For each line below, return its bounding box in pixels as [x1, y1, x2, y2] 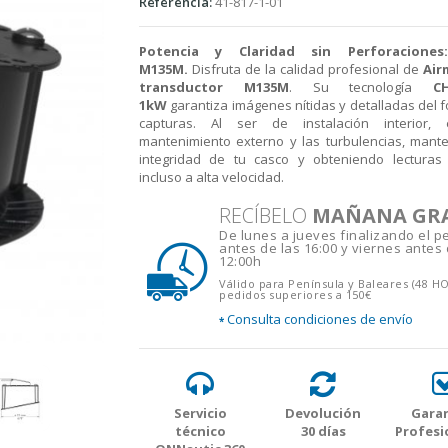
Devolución [285, 404, 362, 422]
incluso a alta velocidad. [139, 168, 284, 186]
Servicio [173, 404, 227, 422]
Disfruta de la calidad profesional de [188, 60, 423, 78]
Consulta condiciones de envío [224, 310, 413, 328]
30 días [300, 422, 346, 440]
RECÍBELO [219, 202, 312, 229]
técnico [174, 422, 226, 440]
